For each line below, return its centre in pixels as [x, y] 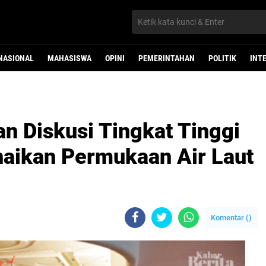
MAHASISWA [69, 58]
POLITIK [222, 58]
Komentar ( [230, 218]
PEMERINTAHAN [167, 58]
